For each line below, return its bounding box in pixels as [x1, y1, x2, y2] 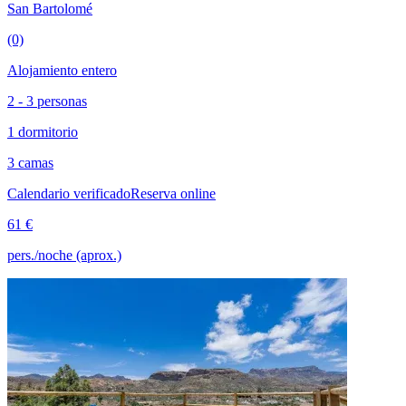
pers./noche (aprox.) [7, 247, 121, 264]
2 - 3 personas [7, 93, 87, 110]
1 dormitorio [7, 124, 78, 140]
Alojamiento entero [7, 63, 117, 79]
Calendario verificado [7, 186, 130, 202]
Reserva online [130, 186, 216, 202]
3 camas [7, 155, 53, 171]
